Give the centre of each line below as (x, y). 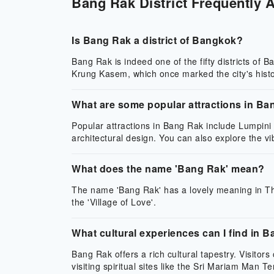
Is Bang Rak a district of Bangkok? (157, 40)
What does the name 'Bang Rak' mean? (168, 168)
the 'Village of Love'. (114, 202)
